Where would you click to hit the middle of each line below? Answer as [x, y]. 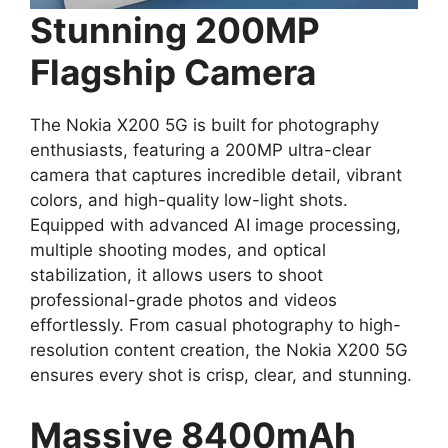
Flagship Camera [173, 72]
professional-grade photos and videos [183, 300]
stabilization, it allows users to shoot [176, 275]
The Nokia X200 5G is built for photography [204, 125]
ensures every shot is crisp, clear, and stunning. [221, 375]
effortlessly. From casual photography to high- [215, 325]
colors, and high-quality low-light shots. [189, 200]
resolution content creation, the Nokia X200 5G [219, 350]
